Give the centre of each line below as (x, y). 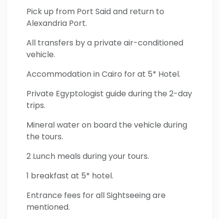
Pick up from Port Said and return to (95, 11)
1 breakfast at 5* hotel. (70, 176)
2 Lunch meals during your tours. (88, 156)
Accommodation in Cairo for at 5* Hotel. (103, 74)
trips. (36, 105)
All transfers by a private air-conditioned (105, 43)
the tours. (45, 137)
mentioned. (48, 207)
